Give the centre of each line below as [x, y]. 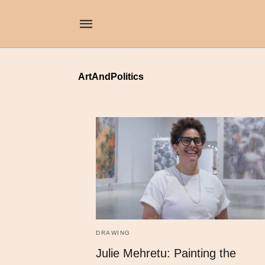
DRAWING [113, 232]
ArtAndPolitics [111, 77]
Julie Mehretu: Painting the [166, 253]
